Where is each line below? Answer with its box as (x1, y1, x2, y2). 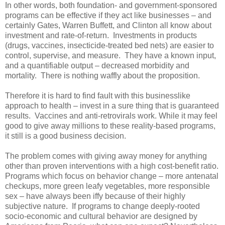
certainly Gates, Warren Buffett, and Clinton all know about (5, 21, 211, 30)
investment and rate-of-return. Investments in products (5, 31, 197, 40)
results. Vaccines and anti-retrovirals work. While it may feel (5, 111, 217, 121)
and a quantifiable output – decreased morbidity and (5, 61, 189, 70)
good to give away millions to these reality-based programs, (5, 122, 215, 131)
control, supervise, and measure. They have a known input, (5, 51, 216, 60)
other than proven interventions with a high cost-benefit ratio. (5, 162, 218, 171)
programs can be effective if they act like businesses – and (5, 11, 211, 20)
